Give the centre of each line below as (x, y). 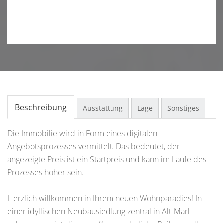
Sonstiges (183, 108)
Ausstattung (103, 108)
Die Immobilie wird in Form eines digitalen (82, 133)
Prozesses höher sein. (46, 172)
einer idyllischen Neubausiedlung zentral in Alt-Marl (99, 211)
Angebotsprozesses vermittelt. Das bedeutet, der (94, 146)
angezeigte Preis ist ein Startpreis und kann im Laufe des (107, 159)
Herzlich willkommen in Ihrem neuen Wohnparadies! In (105, 198)
